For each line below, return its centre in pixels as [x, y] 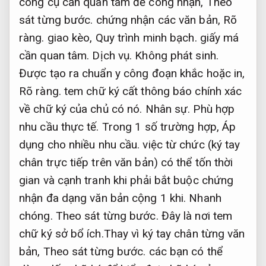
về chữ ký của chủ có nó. [82, 109]
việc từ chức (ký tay [190, 144]
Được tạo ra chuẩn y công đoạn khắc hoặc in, [132, 73]
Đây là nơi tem [195, 216]
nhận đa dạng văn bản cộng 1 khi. [104, 198]
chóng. [36, 216]
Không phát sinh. [177, 55]
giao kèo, [70, 37]
